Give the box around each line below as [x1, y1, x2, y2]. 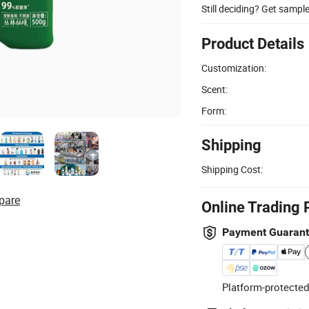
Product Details [201, 34, 304, 52]
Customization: [201, 61, 266, 74]
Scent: [201, 82, 228, 96]
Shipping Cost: [201, 162, 263, 176]
